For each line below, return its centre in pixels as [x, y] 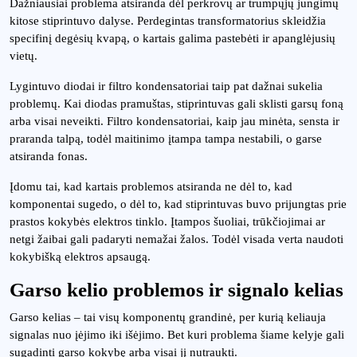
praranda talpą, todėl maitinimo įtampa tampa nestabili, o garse [166, 139]
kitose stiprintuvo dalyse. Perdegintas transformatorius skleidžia [168, 21]
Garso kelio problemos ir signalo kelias [177, 290]
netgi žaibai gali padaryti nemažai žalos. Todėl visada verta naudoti [177, 239]
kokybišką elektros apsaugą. [80, 257]
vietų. [24, 56]
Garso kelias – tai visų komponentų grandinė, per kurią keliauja [168, 317]
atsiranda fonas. [49, 156]
